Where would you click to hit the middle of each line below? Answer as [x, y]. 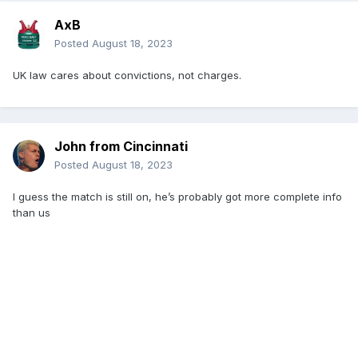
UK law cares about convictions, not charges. [127, 76]
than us [33, 213]
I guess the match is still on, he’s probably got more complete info [177, 197]
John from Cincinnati [121, 147]
